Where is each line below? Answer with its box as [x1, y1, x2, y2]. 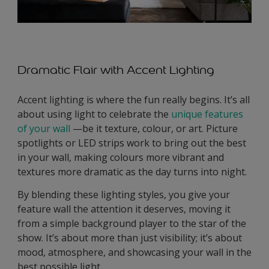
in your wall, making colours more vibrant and [17, 151, 224, 165]
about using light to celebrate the [17, 107, 171, 121]
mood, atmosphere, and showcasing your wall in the [17, 246, 252, 259]
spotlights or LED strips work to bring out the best [17, 136, 246, 150]
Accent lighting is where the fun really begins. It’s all [17, 93, 250, 107]
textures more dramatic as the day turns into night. [17, 165, 247, 179]
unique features [171, 107, 243, 121]
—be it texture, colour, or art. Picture [70, 122, 238, 136]
